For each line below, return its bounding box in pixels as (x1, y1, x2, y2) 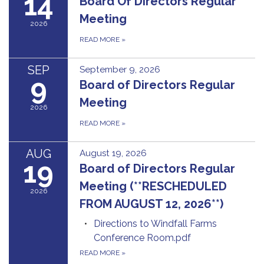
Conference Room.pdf (94, 232, 191, 243)
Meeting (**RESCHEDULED (80, 179, 227, 193)
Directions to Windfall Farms (94, 218, 217, 229)
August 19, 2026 (80, 148, 147, 159)
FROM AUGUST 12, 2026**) (80, 197, 223, 211)
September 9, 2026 (80, 64, 160, 75)
